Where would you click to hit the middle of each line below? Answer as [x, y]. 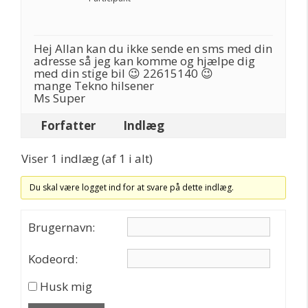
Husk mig [66, 286]
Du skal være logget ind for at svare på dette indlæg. [132, 187]
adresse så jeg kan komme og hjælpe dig [144, 61]
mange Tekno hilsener [94, 86]
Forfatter [68, 125]
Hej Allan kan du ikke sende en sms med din [153, 48]
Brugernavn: [62, 227]
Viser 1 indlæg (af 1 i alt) [87, 158]
